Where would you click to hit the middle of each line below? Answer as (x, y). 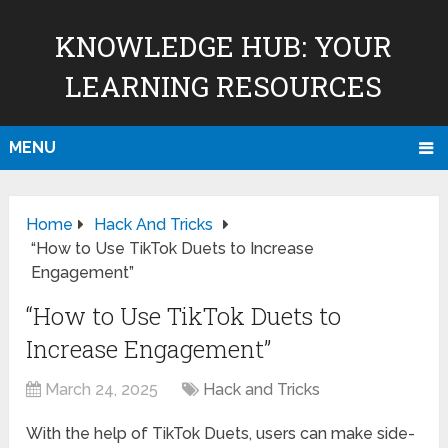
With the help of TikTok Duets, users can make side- (221, 434)
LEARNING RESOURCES (224, 86)
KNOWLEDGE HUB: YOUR (224, 46)
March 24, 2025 (102, 390)
